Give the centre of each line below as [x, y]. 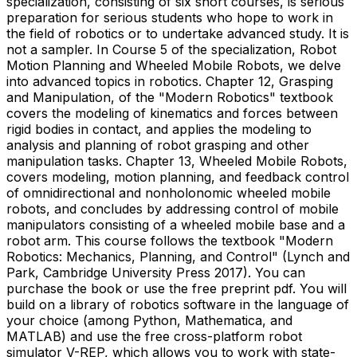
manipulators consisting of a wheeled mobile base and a [176, 224]
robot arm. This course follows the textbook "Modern [170, 240]
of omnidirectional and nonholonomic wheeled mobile [169, 192]
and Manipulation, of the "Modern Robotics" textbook [170, 97]
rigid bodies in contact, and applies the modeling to [159, 129]
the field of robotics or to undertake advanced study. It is [178, 33]
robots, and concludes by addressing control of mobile [173, 208]
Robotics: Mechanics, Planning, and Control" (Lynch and [178, 256]
